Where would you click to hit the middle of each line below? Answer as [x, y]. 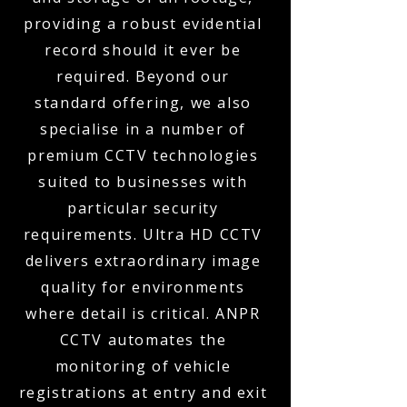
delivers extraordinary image [143, 261]
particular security [143, 208]
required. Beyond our [143, 76]
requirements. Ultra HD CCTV [143, 234]
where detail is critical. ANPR [143, 313]
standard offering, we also [143, 103]
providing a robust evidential [143, 24]
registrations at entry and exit [143, 392]
